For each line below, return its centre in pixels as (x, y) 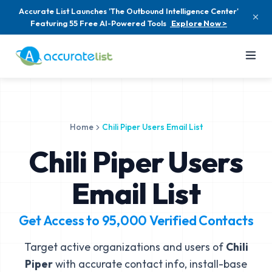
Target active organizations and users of (125, 247)
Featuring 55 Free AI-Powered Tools (98, 23)
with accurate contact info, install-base (150, 264)
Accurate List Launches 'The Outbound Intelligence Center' (129, 11)
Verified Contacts (200, 220)
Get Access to (60, 220)
